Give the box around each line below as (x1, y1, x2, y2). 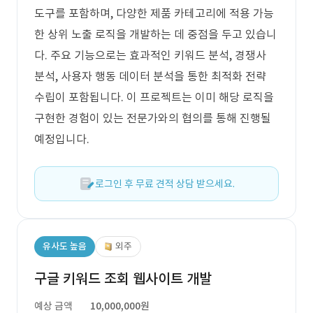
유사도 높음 (43, 240, 87, 252)
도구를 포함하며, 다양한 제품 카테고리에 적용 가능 (34, 6, 274, 20)
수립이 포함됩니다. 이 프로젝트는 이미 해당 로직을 (34, 90, 274, 104)
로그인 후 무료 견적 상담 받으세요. (95, 177, 235, 190)
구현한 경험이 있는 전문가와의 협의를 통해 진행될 (34, 111, 271, 125)
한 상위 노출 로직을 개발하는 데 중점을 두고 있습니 (34, 27, 277, 41)
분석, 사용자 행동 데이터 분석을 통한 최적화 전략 (34, 69, 266, 83)
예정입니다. (34, 132, 89, 146)
